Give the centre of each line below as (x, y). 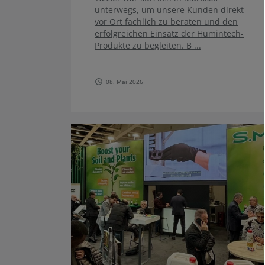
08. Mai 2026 (125, 82)
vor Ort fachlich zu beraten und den (166, 22)
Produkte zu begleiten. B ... (148, 46)
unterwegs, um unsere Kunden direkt (169, 10)
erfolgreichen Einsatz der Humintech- (169, 34)
